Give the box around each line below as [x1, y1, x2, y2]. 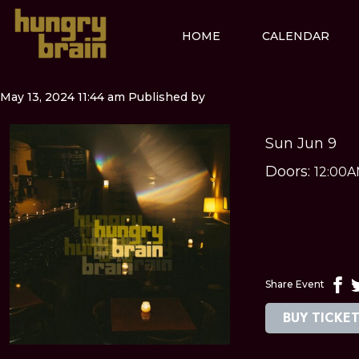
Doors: [265, 162, 314, 180]
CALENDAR [261, 29, 329, 43]
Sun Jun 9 [265, 134, 337, 152]
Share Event [265, 278, 325, 291]
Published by [128, 89, 205, 104]
